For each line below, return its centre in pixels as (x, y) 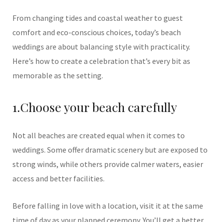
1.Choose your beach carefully (95, 107)
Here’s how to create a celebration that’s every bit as (101, 61)
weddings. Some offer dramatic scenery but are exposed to (110, 150)
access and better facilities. (58, 178)
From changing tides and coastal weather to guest (98, 18)
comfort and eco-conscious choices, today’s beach (97, 32)
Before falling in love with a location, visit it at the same (108, 206)
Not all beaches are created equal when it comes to (99, 135)
